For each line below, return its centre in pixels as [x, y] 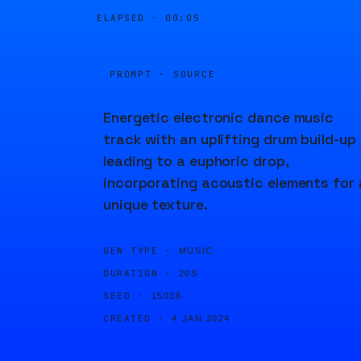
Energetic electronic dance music [219, 117]
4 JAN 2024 [201, 318]
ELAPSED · [131, 18]
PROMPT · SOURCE [163, 74]
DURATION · [138, 273]
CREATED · [134, 318]
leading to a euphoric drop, [196, 161]
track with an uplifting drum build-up [230, 139]
